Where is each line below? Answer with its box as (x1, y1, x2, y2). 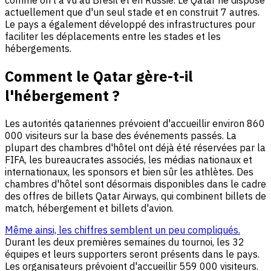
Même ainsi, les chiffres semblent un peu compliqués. (5, 224, 240, 237)
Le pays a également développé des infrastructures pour (5, 18, 255, 31)
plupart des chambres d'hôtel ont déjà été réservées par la (5, 142, 266, 154)
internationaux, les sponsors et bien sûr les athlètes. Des (5, 166, 253, 178)
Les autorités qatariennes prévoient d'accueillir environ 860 (5, 117, 265, 130)
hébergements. (5, 42, 71, 55)
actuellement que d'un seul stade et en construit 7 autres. (5, 6, 260, 19)
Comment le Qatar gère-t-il (5, 67, 193, 87)
